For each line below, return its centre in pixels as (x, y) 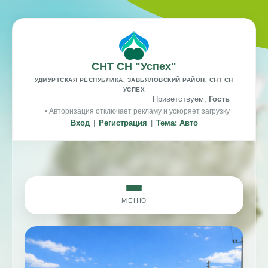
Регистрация (123, 123)
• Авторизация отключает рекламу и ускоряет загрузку (137, 111)
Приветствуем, (180, 99)
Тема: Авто (177, 123)
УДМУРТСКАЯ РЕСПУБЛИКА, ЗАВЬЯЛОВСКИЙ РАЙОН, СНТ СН (134, 80)
